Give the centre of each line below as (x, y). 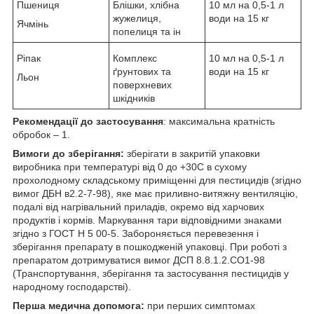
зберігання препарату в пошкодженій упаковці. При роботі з (150, 246)
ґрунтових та (142, 71)
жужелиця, (137, 18)
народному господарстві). (72, 286)
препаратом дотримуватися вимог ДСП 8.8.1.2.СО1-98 (139, 260)
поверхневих (142, 84)
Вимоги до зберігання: (68, 153)
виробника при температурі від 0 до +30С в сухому (130, 166)
